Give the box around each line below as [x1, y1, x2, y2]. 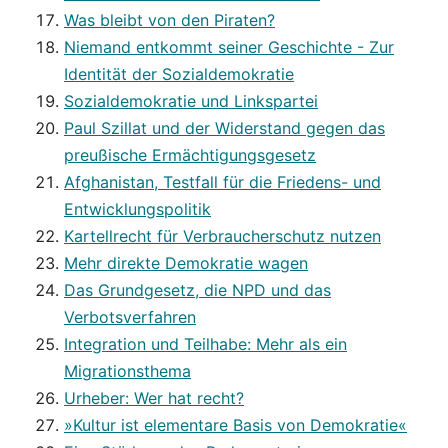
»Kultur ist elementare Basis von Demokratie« [64, 415, 407, 436]
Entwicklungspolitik [64, 199, 211, 220]
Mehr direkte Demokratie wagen [64, 253, 308, 274]
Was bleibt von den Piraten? [64, 10, 275, 31]
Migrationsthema [64, 361, 191, 382]
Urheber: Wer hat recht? [64, 388, 244, 409]
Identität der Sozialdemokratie [64, 64, 294, 85]
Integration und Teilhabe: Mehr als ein [64, 334, 347, 355]
